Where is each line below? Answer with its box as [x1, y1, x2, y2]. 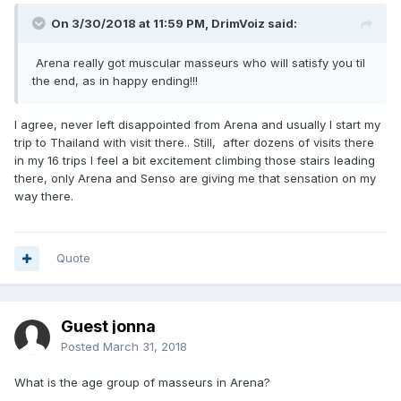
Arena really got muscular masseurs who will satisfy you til [32, 55, 365, 70]
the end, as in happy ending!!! [32, 73, 198, 88]
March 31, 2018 [103, 339, 187, 354]
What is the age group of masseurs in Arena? [14, 375, 270, 389]
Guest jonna [61, 317, 156, 336]
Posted [61, 339, 103, 354]
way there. [14, 189, 77, 203]
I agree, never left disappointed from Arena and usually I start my [14, 117, 380, 132]
